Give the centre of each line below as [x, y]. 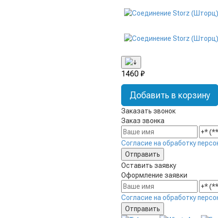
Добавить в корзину [170, 95]
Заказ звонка [143, 121]
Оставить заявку [149, 166]
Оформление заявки [154, 175]
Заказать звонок [148, 111]
